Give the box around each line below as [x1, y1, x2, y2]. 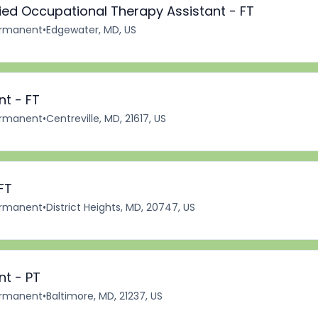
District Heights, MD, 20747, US [46, 200, 195, 214]
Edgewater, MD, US [46, 23, 136, 37]
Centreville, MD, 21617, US [46, 111, 166, 126]
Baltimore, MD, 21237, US [46, 289, 163, 303]
